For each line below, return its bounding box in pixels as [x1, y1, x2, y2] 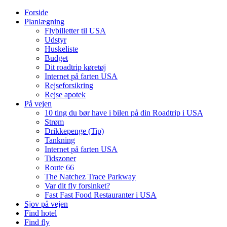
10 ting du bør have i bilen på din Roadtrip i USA [45, 108, 203, 117]
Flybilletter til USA [45, 26, 106, 35]
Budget [45, 54, 68, 62]
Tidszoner [45, 154, 76, 163]
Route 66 [45, 163, 74, 172]
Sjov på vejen [24, 200, 68, 208]
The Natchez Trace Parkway [45, 172, 136, 181]
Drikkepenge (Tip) [45, 127, 104, 135]
